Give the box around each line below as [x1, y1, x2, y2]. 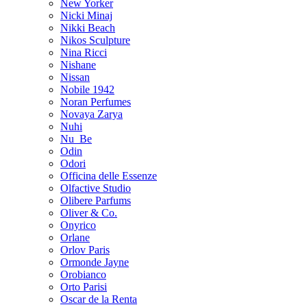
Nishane [60, 58, 96, 71]
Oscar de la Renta [60, 293, 137, 305]
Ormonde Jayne [60, 256, 129, 268]
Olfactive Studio [60, 182, 131, 194]
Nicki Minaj [60, 9, 112, 21]
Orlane [60, 231, 90, 243]
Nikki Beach [60, 21, 115, 34]
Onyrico [60, 219, 96, 231]
